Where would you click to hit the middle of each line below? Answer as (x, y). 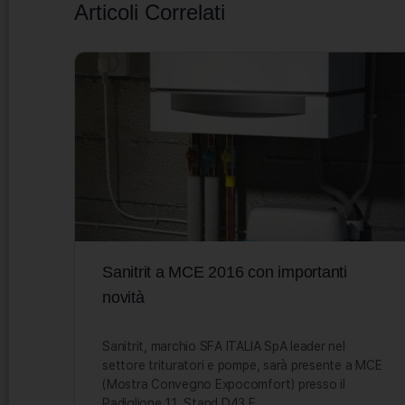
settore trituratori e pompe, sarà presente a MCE (242, 365)
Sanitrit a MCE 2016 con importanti (225, 272)
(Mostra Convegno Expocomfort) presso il (224, 384)
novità (123, 297)
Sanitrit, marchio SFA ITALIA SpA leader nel (224, 346)
